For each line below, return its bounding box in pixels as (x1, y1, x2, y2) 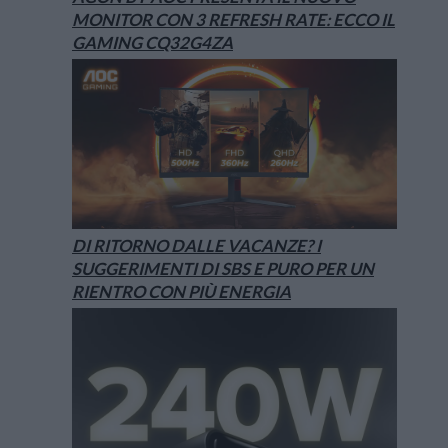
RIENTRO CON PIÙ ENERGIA (72, 281, 291, 303)
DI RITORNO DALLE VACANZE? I (72, 235, 321, 257)
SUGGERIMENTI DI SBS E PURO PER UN (72, 258, 374, 280)
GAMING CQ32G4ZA (72, 32, 233, 54)
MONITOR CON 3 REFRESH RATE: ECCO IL (72, 9, 395, 31)
